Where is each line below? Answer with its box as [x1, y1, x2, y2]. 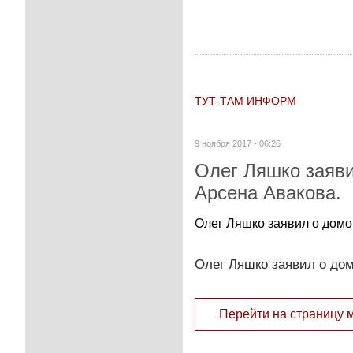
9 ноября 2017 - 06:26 [195, 138, 281, 148]
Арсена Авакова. [195, 181, 341, 203]
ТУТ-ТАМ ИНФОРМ [195, 94, 296, 107]
